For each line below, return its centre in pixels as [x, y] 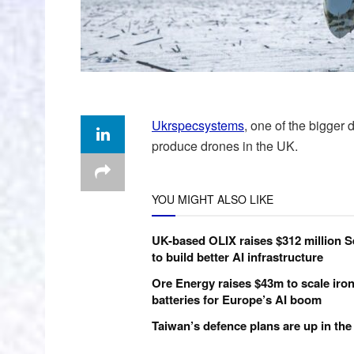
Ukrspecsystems [198, 125]
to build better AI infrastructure [237, 256]
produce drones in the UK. [225, 145]
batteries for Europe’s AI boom [237, 299]
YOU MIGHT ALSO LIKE [213, 199]
